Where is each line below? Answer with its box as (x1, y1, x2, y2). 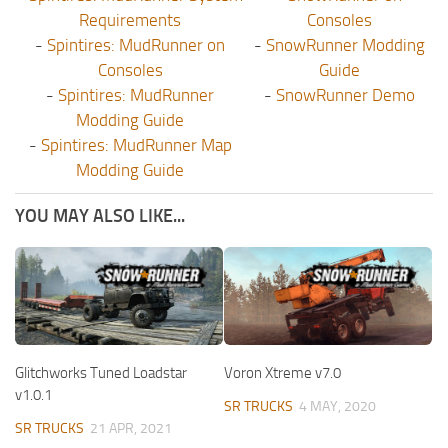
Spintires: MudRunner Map (40, 135, 232, 156)
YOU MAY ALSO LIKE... (15, 205, 185, 228)
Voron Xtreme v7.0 (224, 364, 341, 383)
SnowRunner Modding (265, 35, 425, 56)
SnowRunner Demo (275, 85, 415, 106)
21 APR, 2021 (90, 420, 172, 438)
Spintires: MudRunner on (47, 35, 225, 56)
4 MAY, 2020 (299, 398, 376, 416)
